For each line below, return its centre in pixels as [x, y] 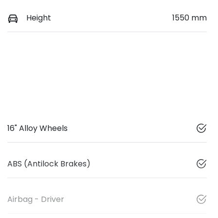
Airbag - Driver [36, 199]
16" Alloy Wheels [37, 128]
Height [39, 18]
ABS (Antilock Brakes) [49, 163]
